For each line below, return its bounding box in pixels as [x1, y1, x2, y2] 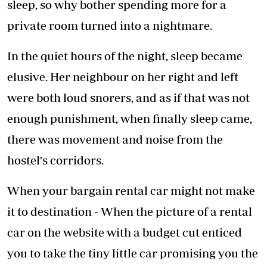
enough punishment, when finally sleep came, [7, 111, 252, 126]
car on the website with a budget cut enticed [7, 225, 242, 240]
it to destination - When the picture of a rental [7, 204, 252, 219]
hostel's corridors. [7, 153, 104, 167]
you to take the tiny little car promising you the [7, 246, 258, 260]
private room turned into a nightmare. [7, 18, 212, 33]
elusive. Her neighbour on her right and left [7, 70, 238, 84]
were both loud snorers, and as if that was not [7, 91, 250, 105]
